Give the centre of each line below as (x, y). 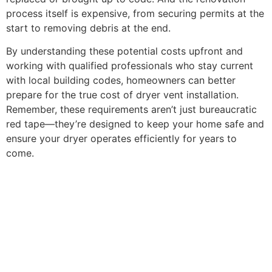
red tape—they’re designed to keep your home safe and (135, 124)
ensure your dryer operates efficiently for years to (121, 138)
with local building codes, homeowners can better (121, 80)
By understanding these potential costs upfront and (124, 51)
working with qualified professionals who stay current (130, 65)
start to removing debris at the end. (88, 28)
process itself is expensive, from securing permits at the (135, 13)
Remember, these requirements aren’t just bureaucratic (131, 109)
